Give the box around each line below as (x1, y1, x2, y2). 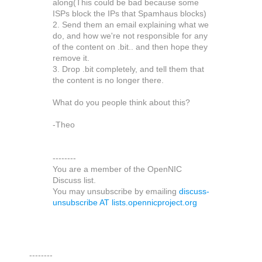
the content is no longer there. (53, 76, 164, 85)
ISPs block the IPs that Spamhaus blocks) (53, 9, 206, 19)
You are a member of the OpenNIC (53, 165, 182, 174)
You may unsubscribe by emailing (53, 187, 179, 196)
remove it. (53, 54, 89, 63)
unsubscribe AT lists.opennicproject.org (53, 198, 197, 208)
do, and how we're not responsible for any (53, 32, 208, 41)
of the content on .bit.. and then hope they (53, 43, 208, 52)
